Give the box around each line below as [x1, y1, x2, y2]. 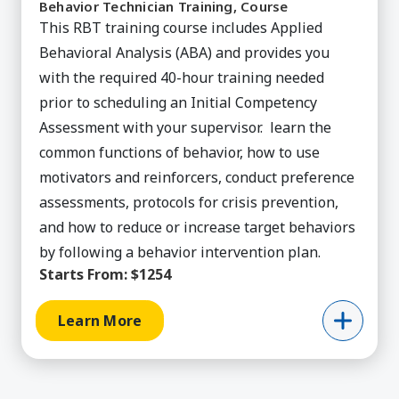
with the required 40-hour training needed [39, 67, 324, 87]
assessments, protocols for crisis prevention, [39, 191, 338, 212]
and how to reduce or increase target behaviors [39, 216, 355, 237]
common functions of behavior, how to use [39, 142, 320, 162]
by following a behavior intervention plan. [39, 241, 321, 262]
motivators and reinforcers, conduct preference [39, 167, 354, 187]
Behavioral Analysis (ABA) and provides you [39, 42, 330, 62]
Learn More [58, 310, 142, 330]
